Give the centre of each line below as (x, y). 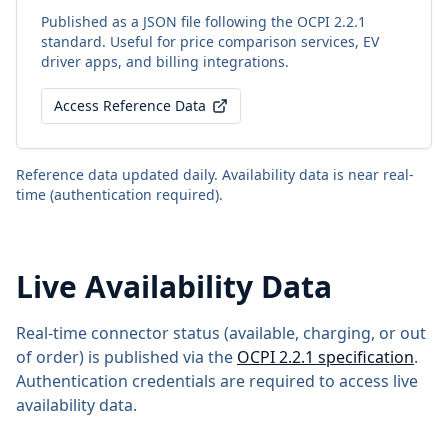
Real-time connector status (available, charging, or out (221, 333)
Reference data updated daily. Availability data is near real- (215, 174)
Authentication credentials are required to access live (217, 381)
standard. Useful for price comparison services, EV (210, 41)
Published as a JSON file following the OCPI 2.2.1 (203, 21)
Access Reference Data (130, 105)
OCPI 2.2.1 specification (325, 357)
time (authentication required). (119, 194)
